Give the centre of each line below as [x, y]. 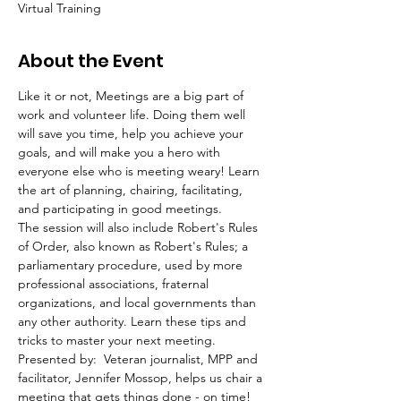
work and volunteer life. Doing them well [133, 115]
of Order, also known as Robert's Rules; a [135, 246]
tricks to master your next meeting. [117, 340]
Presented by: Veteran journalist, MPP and [140, 359]
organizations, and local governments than [139, 303]
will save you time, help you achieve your [132, 133]
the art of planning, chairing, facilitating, [132, 190]
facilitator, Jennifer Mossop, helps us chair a [142, 378]
